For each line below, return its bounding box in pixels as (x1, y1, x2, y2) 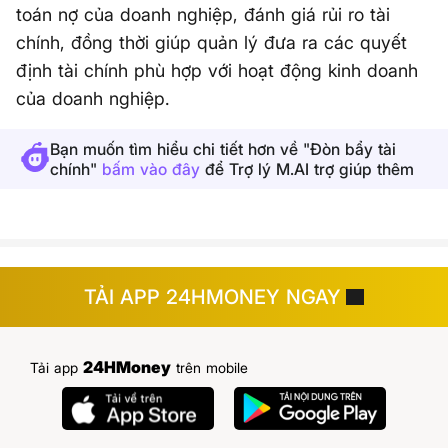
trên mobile (171, 359, 248, 376)
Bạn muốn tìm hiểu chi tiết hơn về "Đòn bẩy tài (50, 139, 396, 159)
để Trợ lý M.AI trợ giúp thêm (200, 159, 414, 179)
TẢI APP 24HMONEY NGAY (84, 285, 341, 309)
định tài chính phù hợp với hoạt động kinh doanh (16, 60, 418, 81)
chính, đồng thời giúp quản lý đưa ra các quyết (16, 32, 407, 53)
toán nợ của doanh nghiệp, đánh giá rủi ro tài (16, 4, 390, 25)
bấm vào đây (102, 159, 200, 179)
